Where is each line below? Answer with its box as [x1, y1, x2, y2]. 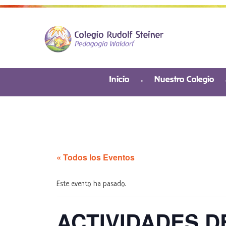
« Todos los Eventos [56, 151, 135, 163]
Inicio [109, 74, 129, 84]
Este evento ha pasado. [56, 180, 126, 189]
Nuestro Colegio [154, 74, 214, 84]
